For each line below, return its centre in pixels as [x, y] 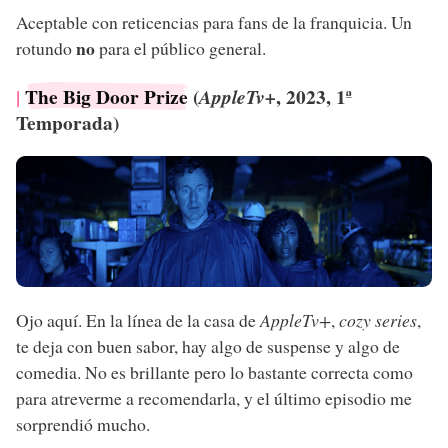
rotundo [46, 47]
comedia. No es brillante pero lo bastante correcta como [214, 372]
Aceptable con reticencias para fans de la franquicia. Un [214, 21]
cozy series [378, 320]
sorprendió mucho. [83, 424]
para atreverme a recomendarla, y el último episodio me [214, 398]
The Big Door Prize [106, 96]
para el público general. [180, 47]
